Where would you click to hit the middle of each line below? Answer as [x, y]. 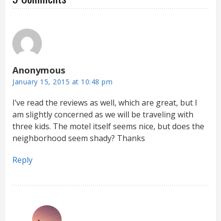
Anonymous [39, 70]
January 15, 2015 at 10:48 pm [62, 81]
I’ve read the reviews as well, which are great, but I [105, 102]
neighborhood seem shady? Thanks [79, 138]
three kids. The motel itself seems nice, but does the [108, 126]
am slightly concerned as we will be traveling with [103, 114]
